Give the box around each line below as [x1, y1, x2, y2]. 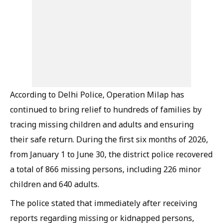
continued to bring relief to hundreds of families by [10, 104, 202, 115]
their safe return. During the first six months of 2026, [10, 134, 208, 145]
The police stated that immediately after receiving [10, 198, 197, 209]
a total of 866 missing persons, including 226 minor [10, 164, 201, 175]
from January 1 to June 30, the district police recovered [10, 149, 213, 160]
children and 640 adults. [10, 179, 99, 190]
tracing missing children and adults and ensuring [10, 119, 194, 130]
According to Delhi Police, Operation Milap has [10, 89, 184, 100]
